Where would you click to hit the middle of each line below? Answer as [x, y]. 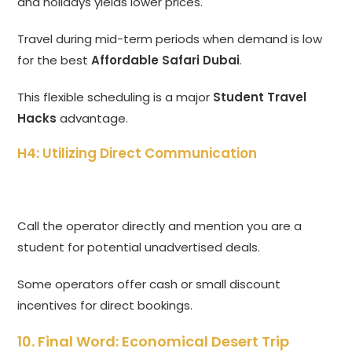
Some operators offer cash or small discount [149, 284]
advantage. [93, 119]
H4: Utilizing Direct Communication [137, 154]
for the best [55, 60]
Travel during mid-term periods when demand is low [170, 39]
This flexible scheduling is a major [115, 97]
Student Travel [260, 97]
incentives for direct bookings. [105, 306]
